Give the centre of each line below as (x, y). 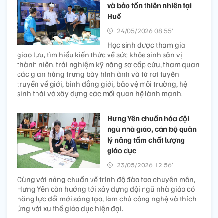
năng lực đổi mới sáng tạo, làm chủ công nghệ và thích (107, 199)
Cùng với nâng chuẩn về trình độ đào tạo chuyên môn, (106, 179)
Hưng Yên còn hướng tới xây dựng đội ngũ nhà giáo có (106, 189)
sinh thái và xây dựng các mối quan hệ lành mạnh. (100, 94)
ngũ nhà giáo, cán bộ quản (152, 129)
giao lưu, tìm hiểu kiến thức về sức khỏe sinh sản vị (100, 55)
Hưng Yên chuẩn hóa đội (148, 118)
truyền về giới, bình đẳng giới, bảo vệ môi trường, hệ (102, 84)
